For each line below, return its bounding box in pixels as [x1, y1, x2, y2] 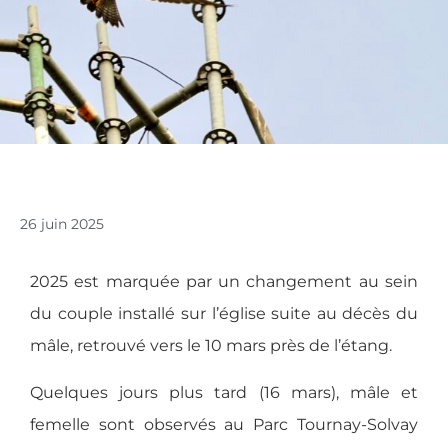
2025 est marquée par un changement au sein [30, 272, 418, 292]
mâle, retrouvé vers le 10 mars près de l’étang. [30, 336, 396, 356]
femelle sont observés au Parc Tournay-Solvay [30, 414, 418, 434]
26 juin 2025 [20, 215, 104, 234]
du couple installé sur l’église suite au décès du [30, 304, 418, 324]
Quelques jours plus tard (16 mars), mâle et [30, 382, 418, 402]
